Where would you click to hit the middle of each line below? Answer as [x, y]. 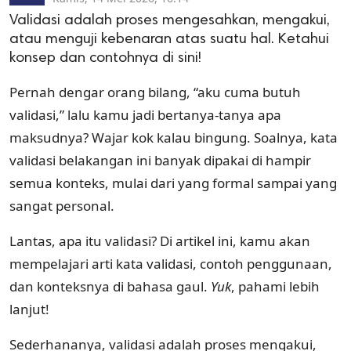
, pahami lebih [275, 286]
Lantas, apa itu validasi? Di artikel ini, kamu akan [160, 241]
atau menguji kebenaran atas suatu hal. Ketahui [169, 39]
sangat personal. [62, 205]
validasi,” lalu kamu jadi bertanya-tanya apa [145, 114]
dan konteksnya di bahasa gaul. [110, 286]
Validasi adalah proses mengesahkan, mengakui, [170, 20]
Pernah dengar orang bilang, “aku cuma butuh [155, 92]
